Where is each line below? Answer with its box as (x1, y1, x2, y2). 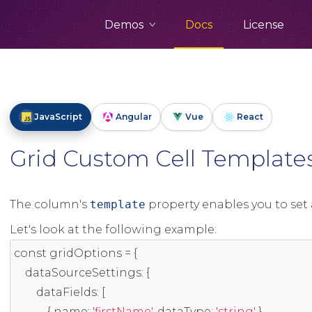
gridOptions (46, 247, 125, 260)
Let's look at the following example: (9, 223, 217, 236)
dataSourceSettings (24, 266, 141, 279)
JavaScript (33, 111, 82, 122)
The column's (9, 198, 90, 211)
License (243, 18, 284, 31)
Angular (115, 111, 152, 122)
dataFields (36, 286, 97, 299)
